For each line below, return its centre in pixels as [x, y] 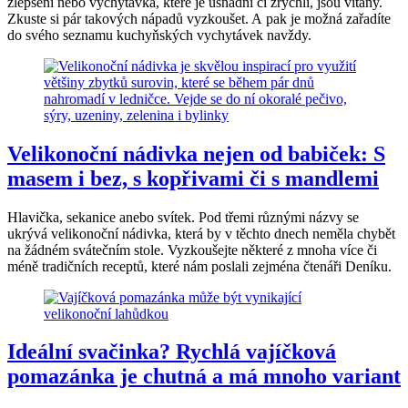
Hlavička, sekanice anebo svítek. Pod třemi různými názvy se [183, 217]
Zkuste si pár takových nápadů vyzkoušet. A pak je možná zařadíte [199, 18]
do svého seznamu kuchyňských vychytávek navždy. [159, 35]
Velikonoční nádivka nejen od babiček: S [196, 153]
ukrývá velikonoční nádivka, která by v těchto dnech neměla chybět [201, 233]
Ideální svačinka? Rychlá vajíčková [172, 352]
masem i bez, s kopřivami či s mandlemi [193, 178]
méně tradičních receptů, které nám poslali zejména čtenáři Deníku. [203, 266]
